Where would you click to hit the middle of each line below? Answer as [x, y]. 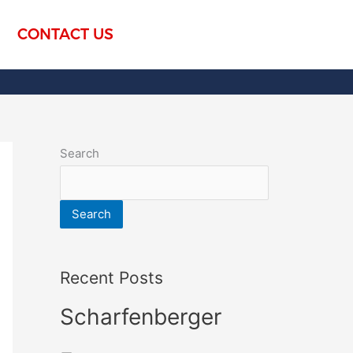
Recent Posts [111, 277]
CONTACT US [65, 35]
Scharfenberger [141, 316]
